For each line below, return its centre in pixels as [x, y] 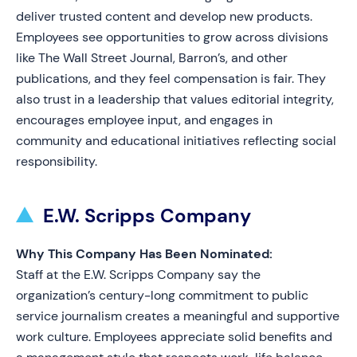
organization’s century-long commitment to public [162, 295]
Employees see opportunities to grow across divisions [172, 37]
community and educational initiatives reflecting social [176, 141]
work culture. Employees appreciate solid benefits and [174, 337]
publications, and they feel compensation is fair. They [171, 78]
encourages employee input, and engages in [144, 120]
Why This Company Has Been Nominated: [144, 254]
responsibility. [57, 161]
